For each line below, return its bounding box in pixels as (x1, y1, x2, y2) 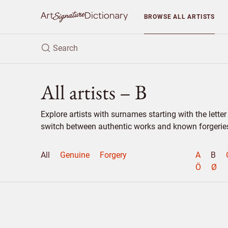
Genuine (60, 150, 90, 160)
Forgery (100, 150, 127, 160)
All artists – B (41, 79, 147, 105)
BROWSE (144, 13, 174, 20)
